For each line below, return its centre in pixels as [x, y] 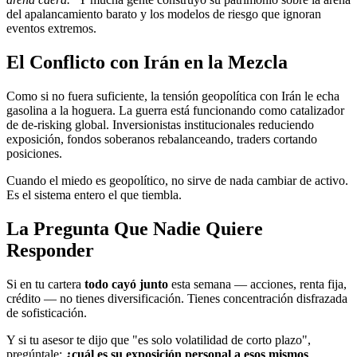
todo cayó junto [126, 284]
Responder [50, 250]
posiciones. [34, 153]
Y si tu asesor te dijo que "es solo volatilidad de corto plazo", [159, 339]
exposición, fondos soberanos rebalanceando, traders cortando [162, 139]
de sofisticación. [47, 312]
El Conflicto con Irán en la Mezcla [147, 63]
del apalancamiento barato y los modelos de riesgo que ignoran [164, 14]
